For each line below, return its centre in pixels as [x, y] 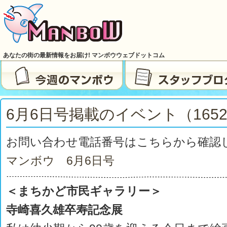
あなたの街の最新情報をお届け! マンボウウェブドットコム [84, 55]
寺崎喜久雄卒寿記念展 [64, 210]
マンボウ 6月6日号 [60, 161]
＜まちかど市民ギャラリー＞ [84, 191]
